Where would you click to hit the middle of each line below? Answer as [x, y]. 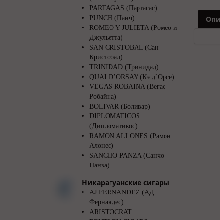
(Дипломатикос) [113, 126]
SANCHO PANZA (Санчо [127, 155]
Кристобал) [106, 57]
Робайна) [103, 96]
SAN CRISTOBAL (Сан [124, 47]
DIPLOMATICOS [115, 116]
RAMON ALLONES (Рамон [130, 136]
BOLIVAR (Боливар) [120, 106]
